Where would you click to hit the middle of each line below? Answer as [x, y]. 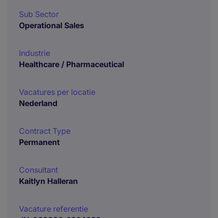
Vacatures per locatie [57, 92]
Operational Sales [52, 25]
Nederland [38, 103]
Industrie [35, 53]
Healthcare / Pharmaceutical [72, 64]
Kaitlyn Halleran [48, 181]
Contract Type [45, 131]
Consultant [38, 170]
